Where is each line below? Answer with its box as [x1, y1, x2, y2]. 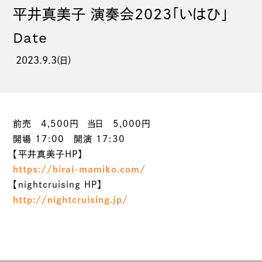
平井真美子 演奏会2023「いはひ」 [13, 7, 229, 21]
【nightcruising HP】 [13, 180, 103, 189]
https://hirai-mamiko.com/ [13, 165, 146, 174]
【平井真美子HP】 [13, 150, 84, 158]
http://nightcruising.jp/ [13, 195, 129, 204]
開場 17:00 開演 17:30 [13, 135, 126, 143]
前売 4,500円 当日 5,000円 [13, 119, 151, 128]
